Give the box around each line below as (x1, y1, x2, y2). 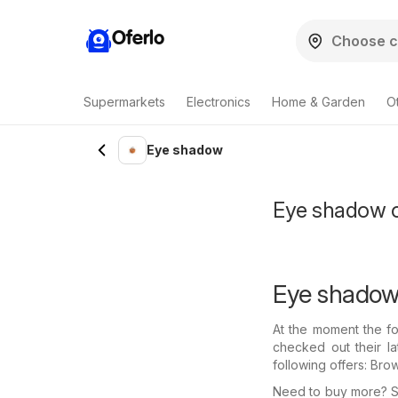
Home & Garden (272, 94, 365, 109)
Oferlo (112, 28, 164, 49)
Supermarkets (84, 94, 165, 109)
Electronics (187, 94, 251, 109)
